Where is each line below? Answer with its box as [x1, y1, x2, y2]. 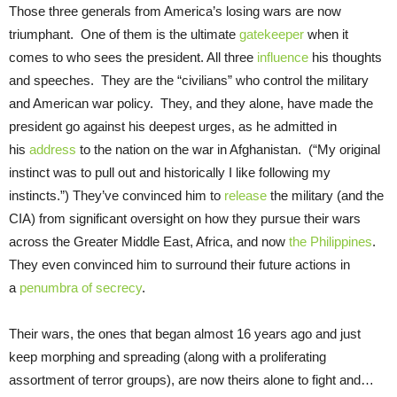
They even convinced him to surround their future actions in [9, 256, 350, 272]
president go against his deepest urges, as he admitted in [9, 118, 337, 134]
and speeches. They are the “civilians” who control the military [9, 72, 369, 88]
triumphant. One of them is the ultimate [9, 26, 239, 42]
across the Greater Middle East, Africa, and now [9, 233, 289, 249]
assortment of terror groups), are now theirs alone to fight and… [9, 371, 374, 387]
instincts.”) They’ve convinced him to [9, 187, 224, 203]
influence [257, 49, 308, 65]
